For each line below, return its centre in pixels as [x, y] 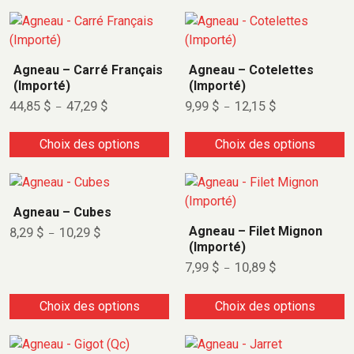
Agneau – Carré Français [88, 70]
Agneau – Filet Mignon [256, 232]
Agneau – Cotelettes [251, 70]
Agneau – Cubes [62, 213]
